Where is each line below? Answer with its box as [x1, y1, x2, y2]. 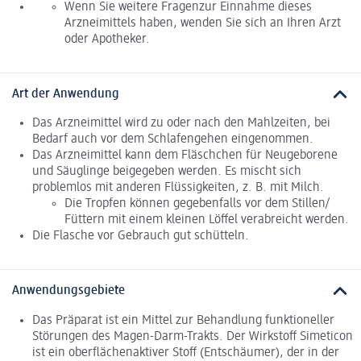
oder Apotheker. [64, 32, 150, 46]
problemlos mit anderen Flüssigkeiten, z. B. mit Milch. [32, 181, 324, 195]
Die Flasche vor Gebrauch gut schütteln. [32, 230, 249, 243]
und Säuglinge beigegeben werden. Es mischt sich [32, 165, 301, 179]
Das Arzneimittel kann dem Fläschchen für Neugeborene [32, 149, 338, 163]
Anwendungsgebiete [12, 284, 125, 298]
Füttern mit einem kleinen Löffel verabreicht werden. [64, 214, 349, 227]
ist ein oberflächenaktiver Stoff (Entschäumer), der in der [32, 346, 339, 359]
